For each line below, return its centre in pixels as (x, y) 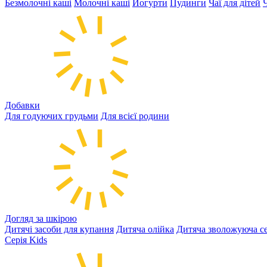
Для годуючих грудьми (52, 116)
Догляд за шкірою (41, 218)
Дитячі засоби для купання (59, 229)
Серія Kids (26, 240)
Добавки (22, 105)
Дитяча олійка (145, 229)
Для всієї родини (135, 116)
